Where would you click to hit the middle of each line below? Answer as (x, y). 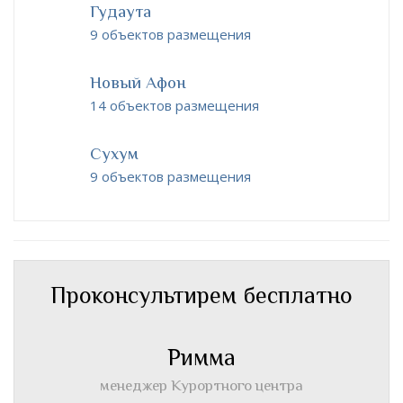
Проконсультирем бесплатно (201, 296)
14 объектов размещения (175, 105)
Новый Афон (138, 82)
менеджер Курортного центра (201, 385)
